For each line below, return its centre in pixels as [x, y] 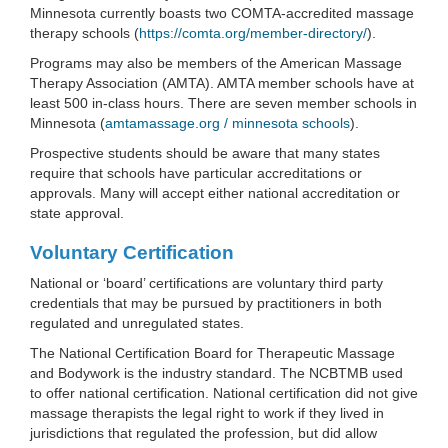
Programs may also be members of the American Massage [216, 63]
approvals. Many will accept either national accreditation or [215, 193]
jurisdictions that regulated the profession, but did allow [203, 433]
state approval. [77, 213]
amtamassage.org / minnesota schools [227, 123]
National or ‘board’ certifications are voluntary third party [206, 283]
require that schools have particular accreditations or [196, 173]
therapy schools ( [84, 33]
